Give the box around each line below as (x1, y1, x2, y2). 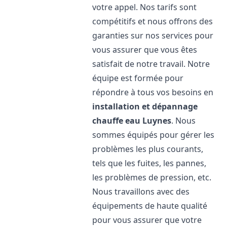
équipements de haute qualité (92, 200, 208, 211)
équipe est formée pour (92, 72, 184, 84)
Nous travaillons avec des (92, 186, 190, 197)
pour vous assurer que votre (92, 214, 202, 225)
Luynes (142, 115, 172, 126)
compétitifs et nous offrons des (92, 16, 213, 27)
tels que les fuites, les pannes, (92, 158, 207, 169)
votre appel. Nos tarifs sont (92, 2, 197, 13)
